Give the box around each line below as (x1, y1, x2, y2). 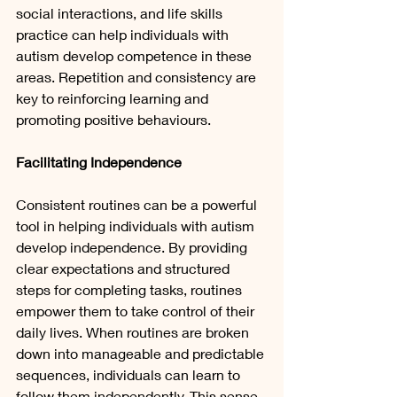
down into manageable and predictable (16, 345, 268, 362)
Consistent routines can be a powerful (16, 196, 261, 214)
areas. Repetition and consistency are (16, 68, 260, 86)
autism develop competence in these (16, 47, 255, 65)
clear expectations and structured (16, 260, 233, 277)
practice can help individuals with (16, 26, 232, 43)
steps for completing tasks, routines (16, 281, 245, 299)
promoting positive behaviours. (16, 111, 211, 128)
